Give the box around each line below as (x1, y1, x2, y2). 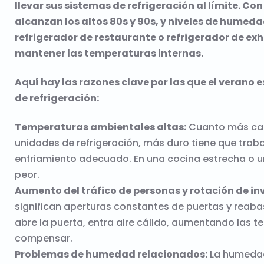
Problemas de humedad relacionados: (15, 247, 207, 261)
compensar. (15, 232, 72, 245)
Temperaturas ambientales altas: (15, 120, 186, 134)
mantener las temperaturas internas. (15, 47, 203, 60)
